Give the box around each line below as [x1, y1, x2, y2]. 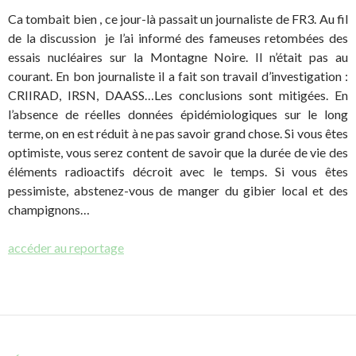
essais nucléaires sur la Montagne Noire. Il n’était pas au [8, 49, 348, 65]
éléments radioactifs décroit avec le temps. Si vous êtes [8, 164, 348, 180]
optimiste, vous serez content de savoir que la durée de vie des [8, 145, 348, 161]
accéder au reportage [8, 240, 124, 256]
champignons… [8, 202, 90, 218]
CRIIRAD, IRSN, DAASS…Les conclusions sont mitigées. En [8, 87, 348, 103]
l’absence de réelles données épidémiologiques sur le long [8, 106, 348, 122]
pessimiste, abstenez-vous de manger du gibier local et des [8, 183, 348, 199]
